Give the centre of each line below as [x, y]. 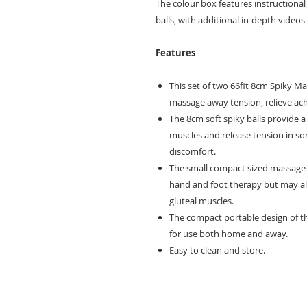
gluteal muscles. [201, 201]
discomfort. [193, 151]
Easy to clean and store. [217, 250]
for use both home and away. [230, 234]
